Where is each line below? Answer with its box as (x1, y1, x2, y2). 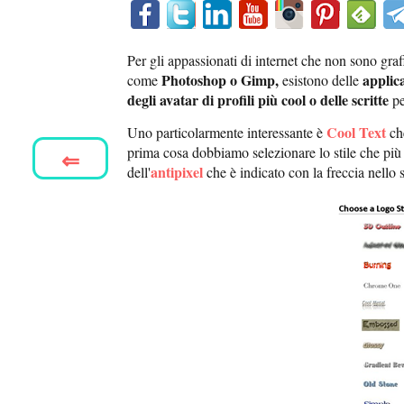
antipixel (151, 161, 203, 183)
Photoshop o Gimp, (161, 69, 279, 91)
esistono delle (279, 70, 359, 90)
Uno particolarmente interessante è (127, 123, 323, 142)
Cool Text (326, 122, 386, 143)
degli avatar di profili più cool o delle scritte (127, 89, 389, 111)
